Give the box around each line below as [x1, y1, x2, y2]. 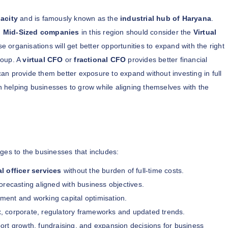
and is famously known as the [18, 14, 121, 22]
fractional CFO [74, 55, 126, 64]
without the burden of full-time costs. [61, 166, 184, 175]
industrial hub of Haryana [120, 14, 212, 22]
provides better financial [126, 55, 208, 64]
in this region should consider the [81, 27, 193, 36]
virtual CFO [22, 55, 63, 64]
